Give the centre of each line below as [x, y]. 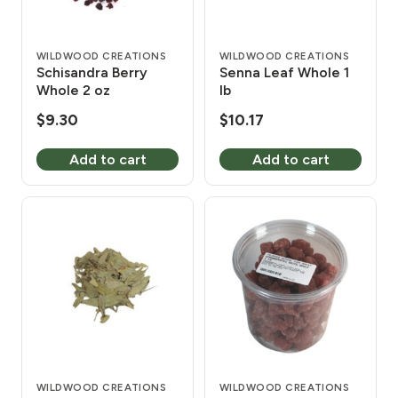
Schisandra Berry [92, 72]
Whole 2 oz [73, 90]
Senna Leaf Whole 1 [284, 72]
